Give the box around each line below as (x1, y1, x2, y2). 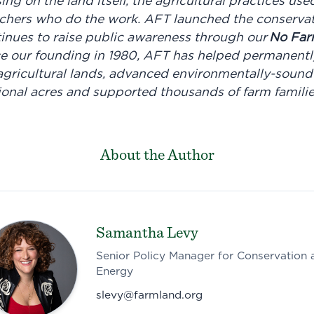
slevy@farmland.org (95, 290, 203, 301)
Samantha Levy (95, 224, 198, 240)
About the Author (100, 147, 214, 163)
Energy (95, 266, 133, 278)
